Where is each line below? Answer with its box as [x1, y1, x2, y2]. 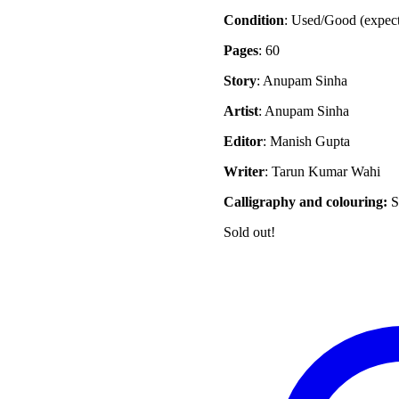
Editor [223, 134, 263, 150]
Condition [223, 12, 284, 28]
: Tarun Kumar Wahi [264, 164, 380, 180]
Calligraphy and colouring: [223, 194, 387, 210]
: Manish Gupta [262, 134, 350, 150]
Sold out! [223, 224, 275, 240]
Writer [223, 164, 265, 180]
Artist [223, 103, 258, 119]
